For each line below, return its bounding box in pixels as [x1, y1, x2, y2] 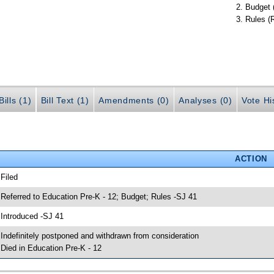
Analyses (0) [179, 95, 232, 105]
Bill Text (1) [40, 95, 89, 105]
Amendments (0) [98, 95, 169, 105]
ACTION [234, 154, 267, 163]
